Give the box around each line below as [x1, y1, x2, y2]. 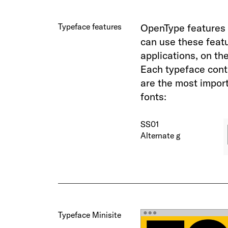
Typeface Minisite [58, 209, 122, 220]
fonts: [140, 90, 167, 103]
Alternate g [140, 130, 181, 140]
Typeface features [58, 21, 122, 32]
